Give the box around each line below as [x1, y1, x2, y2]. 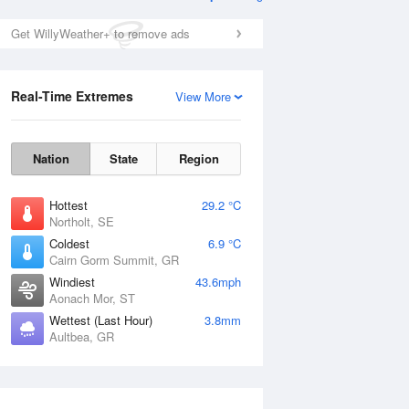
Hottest [49, 196, 88, 214]
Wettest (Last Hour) [49, 311, 152, 329]
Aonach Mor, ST [49, 289, 135, 307]
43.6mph [195, 273, 241, 290]
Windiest [49, 273, 95, 290]
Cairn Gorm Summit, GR [49, 251, 179, 268]
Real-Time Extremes [11, 87, 133, 105]
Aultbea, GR [49, 328, 114, 345]
